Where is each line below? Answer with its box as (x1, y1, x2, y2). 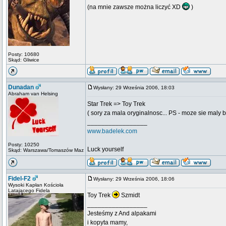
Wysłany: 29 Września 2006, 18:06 (93, 176, 179, 182)
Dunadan (8, 84, 34, 91)
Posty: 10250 (8, 142, 39, 147)
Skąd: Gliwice (8, 57, 39, 63)
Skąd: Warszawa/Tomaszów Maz (8, 147, 84, 153)
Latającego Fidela (8, 188, 50, 193)
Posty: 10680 (8, 51, 39, 57)
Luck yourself (87, 146, 124, 153)
